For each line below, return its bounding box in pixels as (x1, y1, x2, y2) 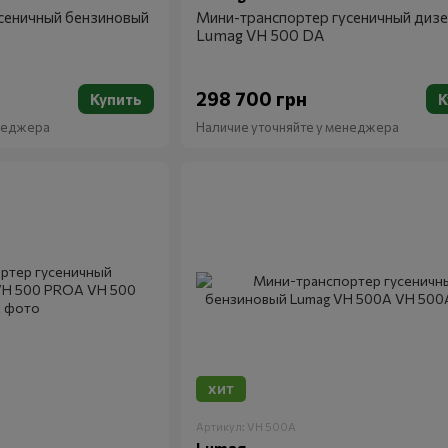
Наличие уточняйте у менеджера (195, 119, 399, 135)
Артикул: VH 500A (195, 420, 296, 433)
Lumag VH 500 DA (195, 26, 324, 44)
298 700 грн (195, 87, 307, 110)
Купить (89, 90, 142, 108)
